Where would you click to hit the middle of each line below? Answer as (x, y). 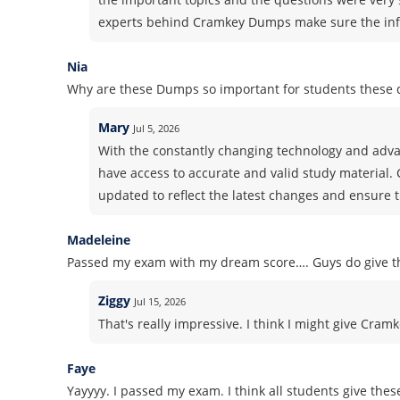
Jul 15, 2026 (159, 301)
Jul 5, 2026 (156, 128)
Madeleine (99, 240)
